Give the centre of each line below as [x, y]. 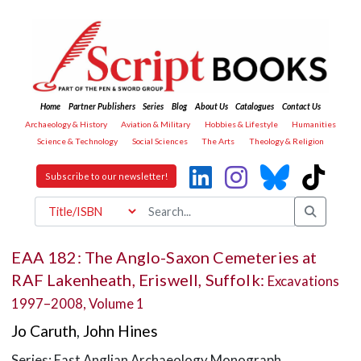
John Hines [121, 331]
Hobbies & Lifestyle [241, 124]
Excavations [303, 280]
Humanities [314, 124]
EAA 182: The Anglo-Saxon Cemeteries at [164, 257]
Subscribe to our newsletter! [106, 176]
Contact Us [301, 107]
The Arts [218, 141]
